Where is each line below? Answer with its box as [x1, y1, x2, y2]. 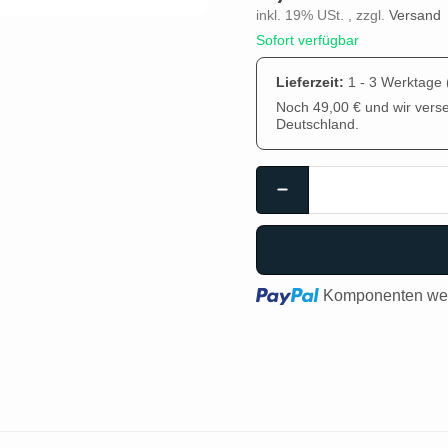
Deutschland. [276, 116, 360, 132]
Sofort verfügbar [256, 32, 359, 48]
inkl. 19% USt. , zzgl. [256, 7, 389, 23]
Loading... [255, 285, 325, 303]
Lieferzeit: [276, 74, 349, 90]
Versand [389, 7, 441, 23]
